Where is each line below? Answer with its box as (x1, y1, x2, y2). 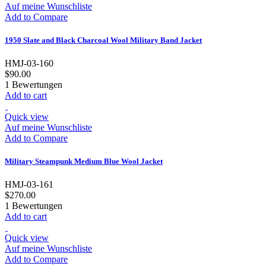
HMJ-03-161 (5, 179, 53, 190)
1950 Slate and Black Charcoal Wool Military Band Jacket (5, 35, 202, 45)
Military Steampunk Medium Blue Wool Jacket (5, 157, 163, 166)
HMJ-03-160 (5, 58, 53, 68)
